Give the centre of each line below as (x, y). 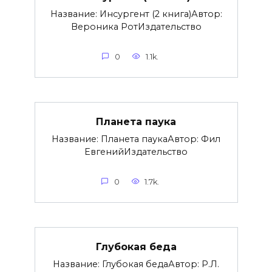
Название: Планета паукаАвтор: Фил (136, 139)
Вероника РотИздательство (136, 27)
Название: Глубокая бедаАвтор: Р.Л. (136, 264)
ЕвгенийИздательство (136, 152)
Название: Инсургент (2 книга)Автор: (136, 14)
